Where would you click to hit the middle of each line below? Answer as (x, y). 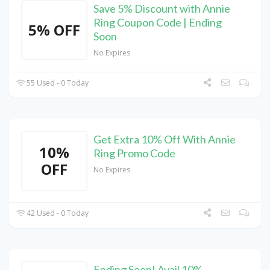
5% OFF (54, 30)
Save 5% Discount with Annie (162, 9)
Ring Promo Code (134, 153)
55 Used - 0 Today (57, 83)
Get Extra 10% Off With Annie (165, 140)
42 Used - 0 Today (57, 213)
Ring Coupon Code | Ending (158, 23)
